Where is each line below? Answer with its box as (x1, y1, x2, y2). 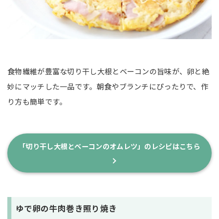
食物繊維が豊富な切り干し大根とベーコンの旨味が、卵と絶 (7, 66, 210, 76)
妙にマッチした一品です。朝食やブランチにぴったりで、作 (7, 81, 209, 91)
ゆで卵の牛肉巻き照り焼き (15, 202, 117, 214)
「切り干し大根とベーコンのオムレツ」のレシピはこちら (19, 141, 200, 152)
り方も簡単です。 (7, 96, 67, 107)
